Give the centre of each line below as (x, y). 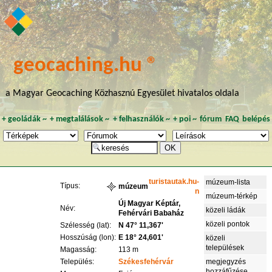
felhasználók (141, 120)
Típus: (70, 186)
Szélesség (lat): (86, 226)
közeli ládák (226, 210)
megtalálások (80, 120)
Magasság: (79, 250)
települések (225, 248)
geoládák (24, 120)
